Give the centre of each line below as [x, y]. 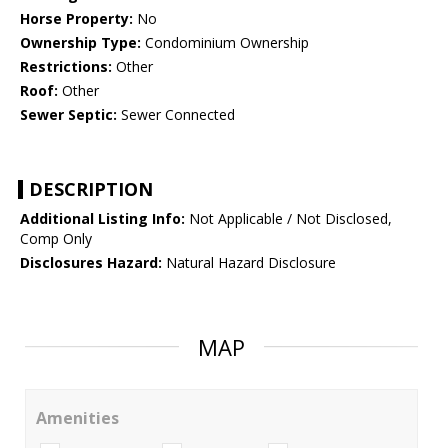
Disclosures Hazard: [91, 263]
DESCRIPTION [91, 189]
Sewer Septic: [68, 115]
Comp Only [56, 239]
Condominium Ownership [225, 43]
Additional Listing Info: [102, 219]
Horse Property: [76, 19]
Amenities [77, 418]
